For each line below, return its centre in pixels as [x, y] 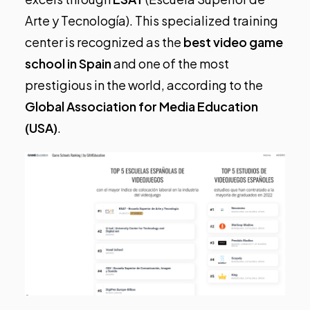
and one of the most [170, 64]
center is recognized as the [103, 42]
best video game [232, 42]
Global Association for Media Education [142, 107]
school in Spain [68, 64]
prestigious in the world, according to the [144, 85]
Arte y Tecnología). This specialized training [152, 21]
